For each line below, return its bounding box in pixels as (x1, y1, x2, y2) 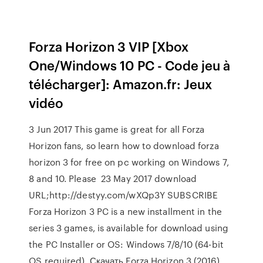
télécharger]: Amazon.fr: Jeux (29, 75, 213, 93)
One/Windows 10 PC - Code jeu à (29, 56, 231, 74)
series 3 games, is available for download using (29, 221, 228, 234)
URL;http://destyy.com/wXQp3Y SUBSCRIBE (29, 188, 218, 201)
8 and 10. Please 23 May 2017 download (29, 172, 197, 185)
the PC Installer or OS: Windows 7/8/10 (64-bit (29, 238, 224, 251)
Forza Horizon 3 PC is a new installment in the (29, 205, 222, 218)
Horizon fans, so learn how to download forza (29, 139, 219, 152)
